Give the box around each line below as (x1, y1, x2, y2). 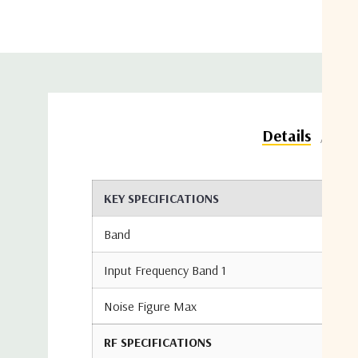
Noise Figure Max (104, 298, 197, 314)
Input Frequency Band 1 (104, 262, 226, 278)
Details (262, 125, 311, 145)
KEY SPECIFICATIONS (104, 190, 219, 206)
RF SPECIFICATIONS (104, 334, 212, 350)
